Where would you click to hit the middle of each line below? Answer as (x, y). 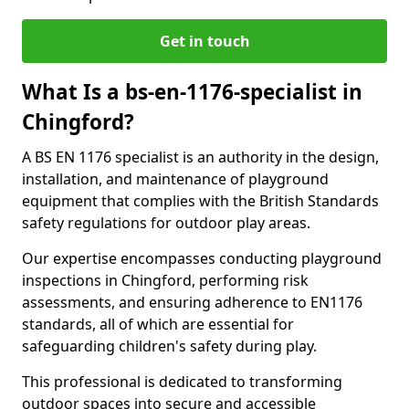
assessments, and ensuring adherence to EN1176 (192, 302)
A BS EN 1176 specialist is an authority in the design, (200, 157)
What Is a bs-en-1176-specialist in (192, 92)
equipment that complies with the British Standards (200, 201)
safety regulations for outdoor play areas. (166, 223)
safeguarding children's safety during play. (169, 346)
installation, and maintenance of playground (175, 179)
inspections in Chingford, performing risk (165, 280)
